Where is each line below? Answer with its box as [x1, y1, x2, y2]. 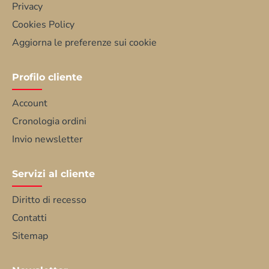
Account [12, 97, 47, 110]
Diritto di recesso [12, 193, 86, 207]
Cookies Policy [12, 18, 74, 32]
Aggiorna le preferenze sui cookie [12, 36, 157, 50]
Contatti [12, 211, 47, 225]
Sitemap [12, 229, 48, 243]
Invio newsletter [12, 133, 83, 147]
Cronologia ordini [12, 115, 86, 128]
